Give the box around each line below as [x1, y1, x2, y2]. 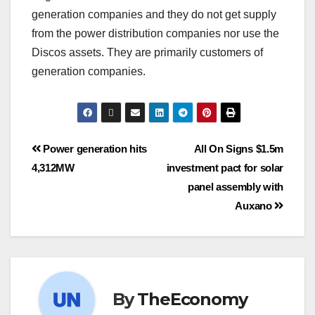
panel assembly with [187, 180, 283, 193]
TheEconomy [137, 289, 247, 310]
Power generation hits [40, 142, 147, 155]
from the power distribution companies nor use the [32, 27, 279, 39]
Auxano [235, 199, 275, 212]
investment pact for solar [166, 161, 283, 174]
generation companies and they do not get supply [32, 8, 276, 20]
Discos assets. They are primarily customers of [32, 46, 263, 58]
